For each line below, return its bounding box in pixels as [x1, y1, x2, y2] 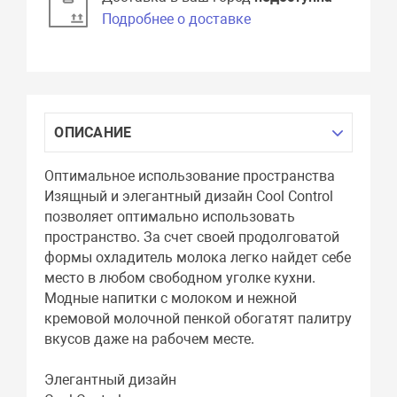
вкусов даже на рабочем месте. [44, 331, 255, 348]
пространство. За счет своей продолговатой [44, 229, 340, 246]
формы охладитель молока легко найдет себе [44, 249, 352, 267]
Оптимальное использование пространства [44, 167, 336, 185]
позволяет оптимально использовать [44, 208, 296, 226]
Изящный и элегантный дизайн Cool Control [44, 188, 334, 206]
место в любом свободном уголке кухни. [44, 269, 316, 287]
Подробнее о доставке [102, 11, 252, 28]
